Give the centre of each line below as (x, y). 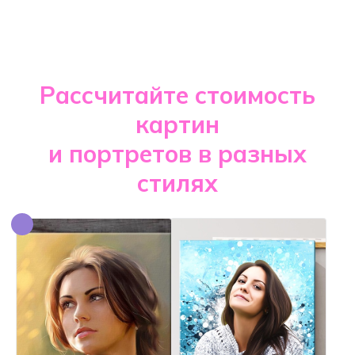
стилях (177, 183)
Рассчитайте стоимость (177, 95)
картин (177, 124)
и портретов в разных (177, 154)
